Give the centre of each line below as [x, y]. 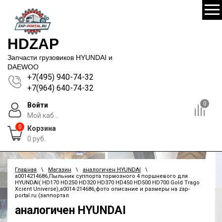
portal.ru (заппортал [42, 196]
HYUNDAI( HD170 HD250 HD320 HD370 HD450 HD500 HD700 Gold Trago [107, 183]
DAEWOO [23, 67]
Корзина [42, 128]
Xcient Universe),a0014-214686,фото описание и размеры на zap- [102, 189]
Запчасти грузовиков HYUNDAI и [60, 57]
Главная [26, 170]
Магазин [60, 170]
